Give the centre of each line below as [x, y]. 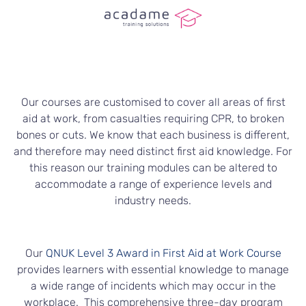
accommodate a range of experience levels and [153, 184]
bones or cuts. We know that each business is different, [153, 135]
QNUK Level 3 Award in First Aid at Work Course [163, 253]
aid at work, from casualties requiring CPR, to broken [153, 118]
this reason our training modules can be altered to [153, 167]
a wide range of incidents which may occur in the [153, 286]
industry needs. [153, 200]
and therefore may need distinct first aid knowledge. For [153, 151]
